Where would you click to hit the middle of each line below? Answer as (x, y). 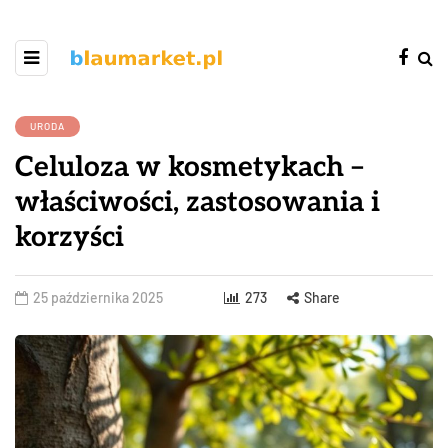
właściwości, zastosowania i (197, 202)
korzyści (69, 237)
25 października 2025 (98, 297)
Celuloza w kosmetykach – (189, 167)
